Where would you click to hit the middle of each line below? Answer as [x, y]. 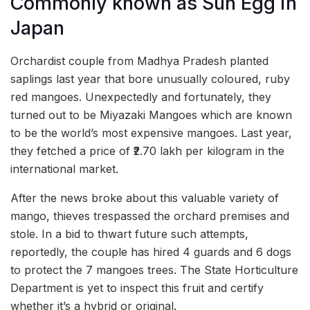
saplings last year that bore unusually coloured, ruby [150, 79]
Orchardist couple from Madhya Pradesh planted [139, 61]
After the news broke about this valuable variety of [145, 198]
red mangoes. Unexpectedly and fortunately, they [141, 97]
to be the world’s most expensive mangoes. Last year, [151, 133]
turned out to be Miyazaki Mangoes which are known [151, 115]
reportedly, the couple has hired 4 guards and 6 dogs [151, 252]
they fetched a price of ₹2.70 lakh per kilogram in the [147, 151]
